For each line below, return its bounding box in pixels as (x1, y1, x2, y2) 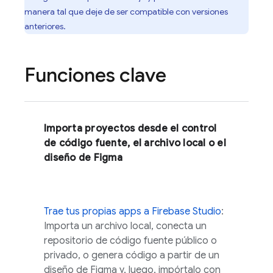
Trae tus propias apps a (44, 205, 152, 218)
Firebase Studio (152, 205, 221, 218)
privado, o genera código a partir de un (44, 249, 219, 261)
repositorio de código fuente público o (44, 235, 217, 247)
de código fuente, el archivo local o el (44, 137, 226, 149)
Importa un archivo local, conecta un (44, 220, 207, 232)
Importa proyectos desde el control (44, 122, 217, 135)
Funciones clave (24, 63, 166, 87)
